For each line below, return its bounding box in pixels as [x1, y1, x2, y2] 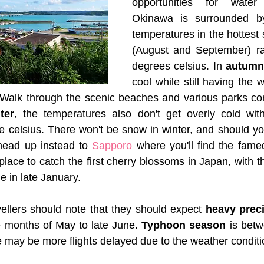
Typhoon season [141, 219, 226, 232]
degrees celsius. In [132, 60, 226, 72]
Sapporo [92, 140, 133, 152]
